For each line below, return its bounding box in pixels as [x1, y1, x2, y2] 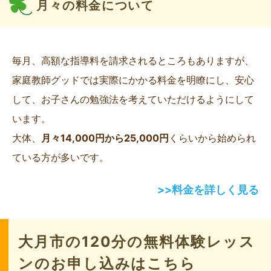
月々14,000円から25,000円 [41, 132, 169, 145]
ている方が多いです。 [12, 151, 109, 164]
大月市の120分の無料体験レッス [18, 233, 255, 251]
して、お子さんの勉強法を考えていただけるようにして [12, 93, 254, 106]
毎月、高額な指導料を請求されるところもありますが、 [12, 54, 254, 67]
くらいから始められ [169, 132, 256, 145]
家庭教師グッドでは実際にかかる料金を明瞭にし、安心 [12, 74, 254, 87]
